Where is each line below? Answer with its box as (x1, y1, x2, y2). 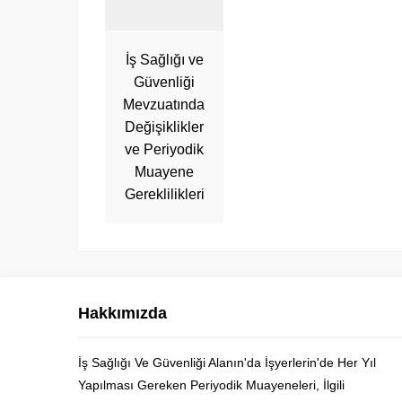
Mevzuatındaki (123, 97, 215, 113)
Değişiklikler (125, 119, 204, 135)
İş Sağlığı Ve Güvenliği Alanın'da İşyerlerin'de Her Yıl (78, 355, 376, 371)
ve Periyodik (125, 142, 204, 158)
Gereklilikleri (124, 187, 205, 203)
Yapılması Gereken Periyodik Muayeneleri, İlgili (78, 378, 345, 393)
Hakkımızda (78, 304, 167, 323)
